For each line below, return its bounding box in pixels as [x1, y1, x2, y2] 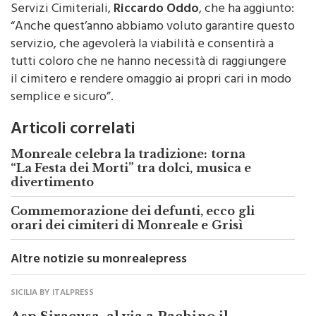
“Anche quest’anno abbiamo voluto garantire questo [11, 16, 295, 40]
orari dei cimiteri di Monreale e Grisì [11, 218, 243, 233]
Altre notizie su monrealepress [11, 248, 187, 273]
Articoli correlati [11, 114, 135, 147]
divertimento [11, 175, 95, 190]
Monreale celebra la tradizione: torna [11, 147, 245, 162]
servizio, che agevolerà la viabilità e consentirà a [11, 33, 274, 58]
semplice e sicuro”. [11, 86, 114, 111]
